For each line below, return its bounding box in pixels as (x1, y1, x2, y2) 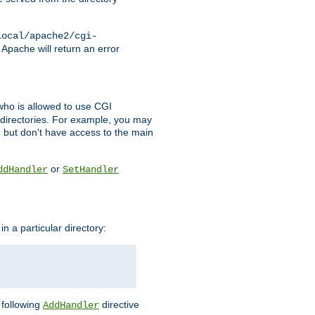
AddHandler (43, 299, 99, 311)
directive (99, 298, 139, 310)
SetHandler (63, 164, 119, 176)
